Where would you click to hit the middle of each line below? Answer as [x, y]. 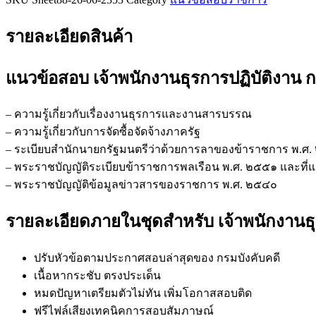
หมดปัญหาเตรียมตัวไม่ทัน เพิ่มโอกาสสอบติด [143, 293]
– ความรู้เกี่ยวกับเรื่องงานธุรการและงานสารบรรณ [129, 114]
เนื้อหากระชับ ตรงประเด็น [97, 276]
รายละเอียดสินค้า [69, 36]
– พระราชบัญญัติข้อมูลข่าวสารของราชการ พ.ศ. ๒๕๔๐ [141, 185]
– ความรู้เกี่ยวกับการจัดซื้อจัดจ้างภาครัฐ [103, 132]
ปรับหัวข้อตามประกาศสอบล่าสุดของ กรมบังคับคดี [157, 258]
